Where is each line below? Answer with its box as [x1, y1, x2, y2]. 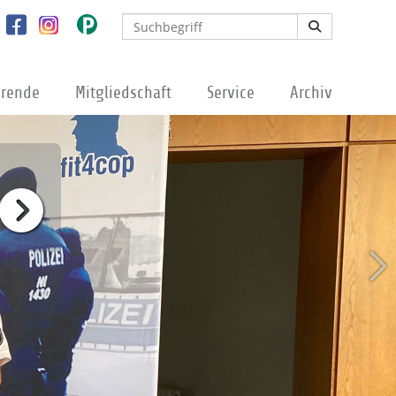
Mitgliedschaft [75, 84, 171, 102]
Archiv [290, 84, 332, 102]
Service [207, 84, 255, 102]
